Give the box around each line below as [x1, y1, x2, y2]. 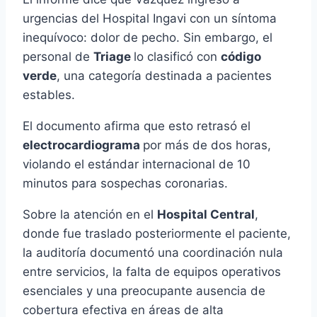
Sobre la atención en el [23, 207, 157, 222]
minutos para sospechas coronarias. [23, 176, 228, 191]
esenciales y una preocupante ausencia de [23, 284, 265, 299]
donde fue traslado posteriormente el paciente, [23, 226, 291, 241]
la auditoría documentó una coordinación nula [23, 246, 283, 260]
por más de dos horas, [143, 138, 271, 153]
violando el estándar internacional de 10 [23, 157, 250, 172]
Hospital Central [157, 207, 255, 222]
